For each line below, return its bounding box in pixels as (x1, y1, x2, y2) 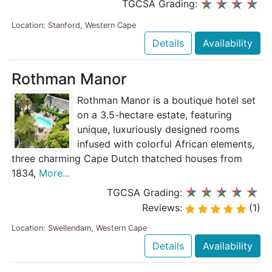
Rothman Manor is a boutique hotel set (77, 93, 256, 106)
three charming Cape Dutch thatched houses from (12, 152, 242, 165)
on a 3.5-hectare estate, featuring (77, 108, 232, 121)
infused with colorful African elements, (77, 137, 254, 150)
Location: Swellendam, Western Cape (12, 223, 147, 233)
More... (39, 166, 70, 179)
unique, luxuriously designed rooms (77, 123, 239, 135)
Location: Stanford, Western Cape (12, 20, 136, 30)
